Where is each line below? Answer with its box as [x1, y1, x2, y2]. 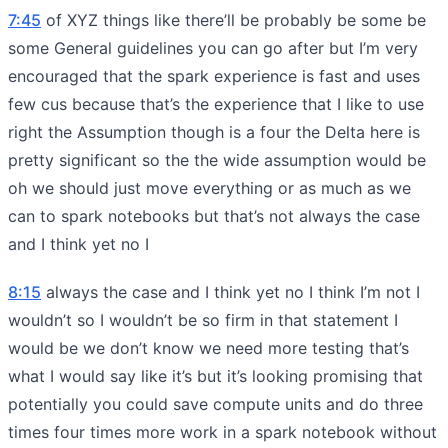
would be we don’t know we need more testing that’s [8, 337, 409, 358]
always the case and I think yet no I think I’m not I [41, 281, 420, 302]
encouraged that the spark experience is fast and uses [8, 65, 420, 86]
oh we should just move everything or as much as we [8, 177, 411, 198]
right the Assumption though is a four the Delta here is [8, 121, 420, 142]
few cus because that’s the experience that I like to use [8, 93, 424, 114]
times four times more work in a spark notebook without [8, 421, 437, 442]
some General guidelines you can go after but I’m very [8, 37, 418, 58]
